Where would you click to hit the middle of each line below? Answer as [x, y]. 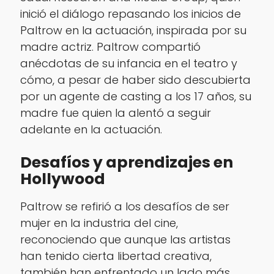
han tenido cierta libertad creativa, [116, 256]
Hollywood [62, 179]
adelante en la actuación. [91, 129]
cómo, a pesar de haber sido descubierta [135, 80]
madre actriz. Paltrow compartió [110, 46]
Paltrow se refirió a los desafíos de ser [124, 207]
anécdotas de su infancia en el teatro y [128, 63]
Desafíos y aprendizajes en [126, 163]
